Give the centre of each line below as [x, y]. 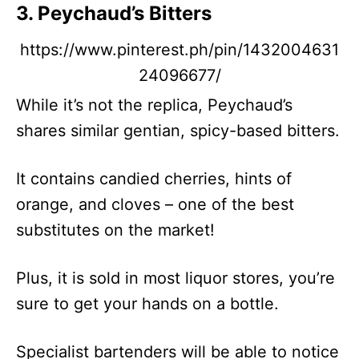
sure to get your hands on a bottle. [147, 304]
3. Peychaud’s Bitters [114, 13]
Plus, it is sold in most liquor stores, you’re [175, 278]
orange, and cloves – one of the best [155, 204]
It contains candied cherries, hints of [154, 179]
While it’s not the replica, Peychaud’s [154, 105]
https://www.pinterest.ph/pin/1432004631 [179, 50]
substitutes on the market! [115, 230]
